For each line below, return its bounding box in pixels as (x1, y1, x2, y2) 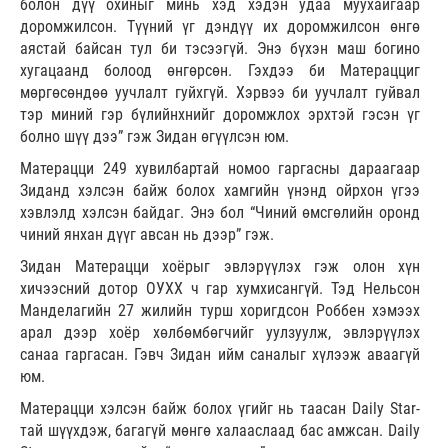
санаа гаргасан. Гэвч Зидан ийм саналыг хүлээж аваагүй (20, 345, 420, 365)
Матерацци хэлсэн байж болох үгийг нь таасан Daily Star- (20, 399, 420, 419)
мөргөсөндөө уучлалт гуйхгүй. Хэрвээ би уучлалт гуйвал (20, 83, 420, 103)
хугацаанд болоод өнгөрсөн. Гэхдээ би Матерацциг (20, 61, 420, 81)
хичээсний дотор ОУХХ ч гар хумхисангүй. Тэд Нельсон (20, 279, 420, 299)
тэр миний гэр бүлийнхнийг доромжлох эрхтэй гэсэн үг (20, 105, 420, 125)
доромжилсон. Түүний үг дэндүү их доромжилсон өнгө (20, 17, 420, 37)
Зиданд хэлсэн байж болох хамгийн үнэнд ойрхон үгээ (20, 181, 420, 201)
